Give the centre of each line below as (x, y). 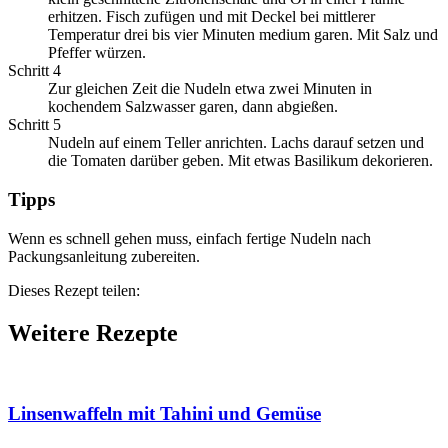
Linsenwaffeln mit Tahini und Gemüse (164, 414)
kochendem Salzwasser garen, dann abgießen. (193, 107)
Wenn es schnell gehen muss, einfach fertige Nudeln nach (189, 238)
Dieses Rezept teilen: (74, 290)
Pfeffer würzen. (97, 53)
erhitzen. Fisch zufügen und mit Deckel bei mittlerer (211, 17)
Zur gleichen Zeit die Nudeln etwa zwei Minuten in (210, 89)
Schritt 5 (34, 125)
